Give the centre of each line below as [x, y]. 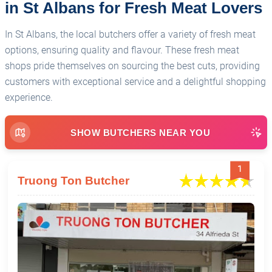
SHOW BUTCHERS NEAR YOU [140, 132]
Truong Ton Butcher [73, 181]
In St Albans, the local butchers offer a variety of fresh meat [130, 34]
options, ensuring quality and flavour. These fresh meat [122, 50]
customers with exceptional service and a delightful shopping [135, 81]
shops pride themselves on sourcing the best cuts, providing [132, 66]
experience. [29, 97]
